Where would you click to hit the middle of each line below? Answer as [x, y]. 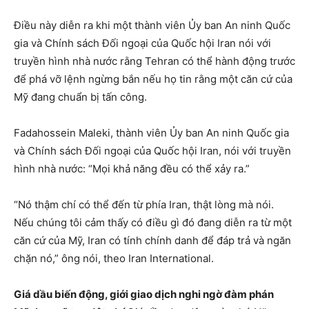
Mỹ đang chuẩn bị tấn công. [80, 97]
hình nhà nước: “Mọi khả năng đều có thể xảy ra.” [132, 169]
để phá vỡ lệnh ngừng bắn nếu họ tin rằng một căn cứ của [153, 79]
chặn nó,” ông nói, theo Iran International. [114, 259]
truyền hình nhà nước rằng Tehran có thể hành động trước [154, 61]
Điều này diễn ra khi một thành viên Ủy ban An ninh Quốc [152, 26]
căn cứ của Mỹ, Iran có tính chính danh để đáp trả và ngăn [152, 241]
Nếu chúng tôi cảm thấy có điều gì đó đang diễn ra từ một [153, 223]
